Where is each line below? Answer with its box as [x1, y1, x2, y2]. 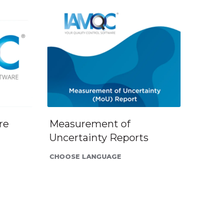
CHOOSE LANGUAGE [49, 152, 121, 160]
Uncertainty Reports [49, 131, 148, 144]
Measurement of [49, 117, 130, 130]
